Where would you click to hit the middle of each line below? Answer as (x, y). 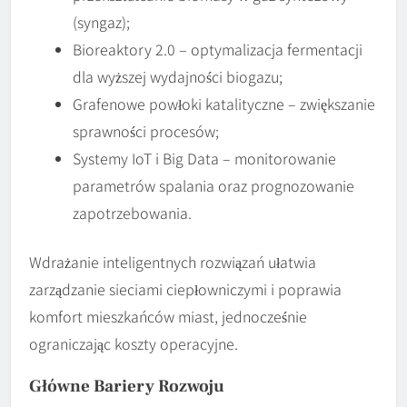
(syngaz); (101, 21)
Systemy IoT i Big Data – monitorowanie (204, 158)
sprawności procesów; (146, 130)
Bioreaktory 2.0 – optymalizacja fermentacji (218, 49)
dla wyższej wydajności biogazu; (178, 76)
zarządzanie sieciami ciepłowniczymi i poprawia (185, 288)
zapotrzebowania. (132, 212)
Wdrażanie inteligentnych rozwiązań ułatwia (173, 261)
